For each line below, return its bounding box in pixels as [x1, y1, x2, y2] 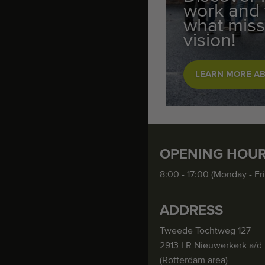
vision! [183, 31, 235, 51]
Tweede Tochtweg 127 [160, 227, 251, 237]
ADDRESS [160, 203, 223, 218]
